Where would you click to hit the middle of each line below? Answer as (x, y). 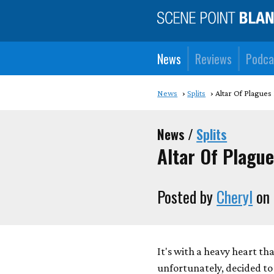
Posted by (187, 196)
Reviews (214, 58)
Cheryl (235, 196)
